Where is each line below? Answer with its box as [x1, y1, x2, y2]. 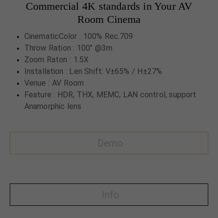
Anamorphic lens [24, 102, 81, 111]
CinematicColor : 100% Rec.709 [24, 32, 133, 41]
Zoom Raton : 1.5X [24, 55, 89, 65]
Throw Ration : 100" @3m [24, 43, 113, 53]
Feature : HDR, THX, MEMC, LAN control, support [24, 90, 197, 100]
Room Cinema [77, 13, 141, 26]
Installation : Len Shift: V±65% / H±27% [24, 67, 162, 76]
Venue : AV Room [24, 78, 84, 88]
